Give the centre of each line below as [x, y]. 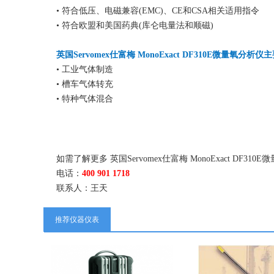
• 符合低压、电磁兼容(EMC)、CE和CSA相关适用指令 [158, 11]
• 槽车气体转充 [85, 84]
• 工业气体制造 [85, 69]
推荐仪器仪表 [77, 220]
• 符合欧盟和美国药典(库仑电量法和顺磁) [135, 25]
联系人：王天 [82, 188]
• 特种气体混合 [85, 99]
